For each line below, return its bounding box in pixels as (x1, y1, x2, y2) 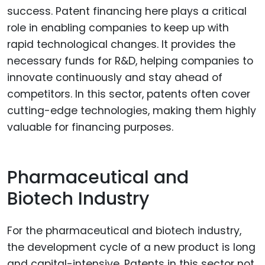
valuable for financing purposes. (7, 120, 173, 135)
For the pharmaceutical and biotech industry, (7, 224, 241, 238)
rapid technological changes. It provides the (7, 37, 235, 52)
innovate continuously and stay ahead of (7, 70, 222, 85)
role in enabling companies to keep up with (7, 21, 229, 35)
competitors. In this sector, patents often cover (7, 87, 250, 102)
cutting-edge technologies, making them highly (7, 104, 256, 118)
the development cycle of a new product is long (7, 240, 256, 255)
